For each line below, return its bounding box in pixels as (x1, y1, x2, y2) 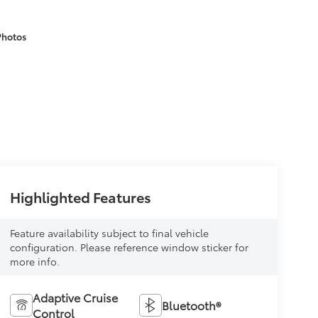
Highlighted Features (9, 186, 151, 207)
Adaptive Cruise (32, 288, 118, 305)
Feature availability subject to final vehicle (9, 225, 209, 240)
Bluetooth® (162, 296, 221, 313)
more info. (9, 253, 60, 268)
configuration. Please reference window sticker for (9, 239, 248, 254)
